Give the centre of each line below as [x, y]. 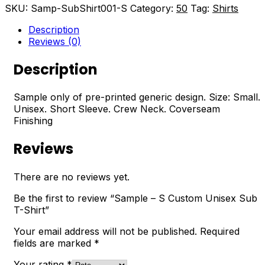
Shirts [225, 8]
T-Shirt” [31, 210]
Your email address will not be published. [105, 232]
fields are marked [54, 243]
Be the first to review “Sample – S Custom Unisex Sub [135, 198]
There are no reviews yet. [72, 177]
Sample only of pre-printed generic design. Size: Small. [137, 97]
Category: [153, 8]
